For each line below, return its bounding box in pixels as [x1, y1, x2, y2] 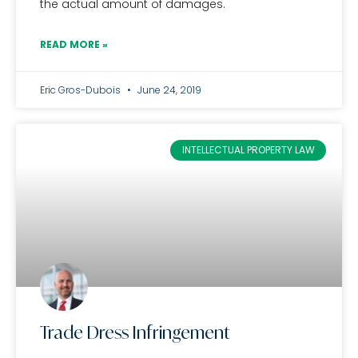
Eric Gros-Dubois [40, 83, 123, 97]
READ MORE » [40, 38, 108, 51]
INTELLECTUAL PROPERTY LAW [181, 143, 315, 157]
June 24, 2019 [135, 83, 201, 97]
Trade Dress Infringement [40, 322, 230, 343]
